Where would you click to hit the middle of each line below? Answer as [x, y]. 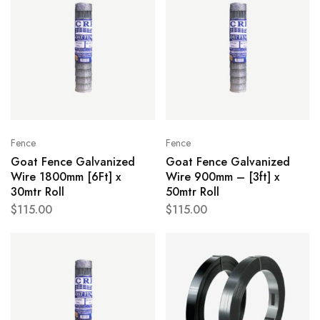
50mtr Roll [192, 191]
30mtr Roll [37, 191]
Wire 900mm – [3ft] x [222, 176]
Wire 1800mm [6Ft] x [66, 176]
